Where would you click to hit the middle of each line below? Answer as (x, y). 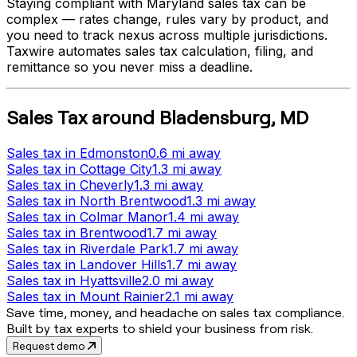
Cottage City (116, 169)
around (123, 117)
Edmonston (114, 153)
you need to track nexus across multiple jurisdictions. (167, 35)
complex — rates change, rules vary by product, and (167, 19)
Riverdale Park (124, 248)
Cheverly (107, 184)
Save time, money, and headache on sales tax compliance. (175, 312)
